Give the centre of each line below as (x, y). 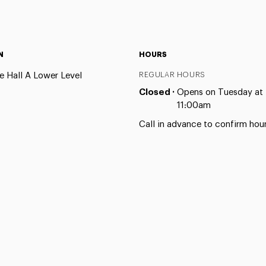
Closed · (158, 92)
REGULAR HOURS (172, 75)
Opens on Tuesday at (220, 92)
